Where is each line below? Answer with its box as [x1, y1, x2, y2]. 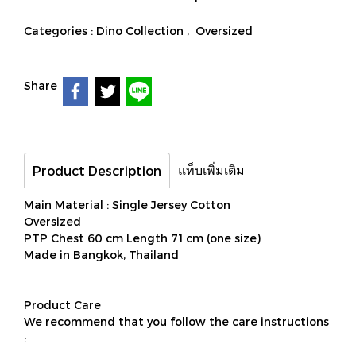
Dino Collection [96, 24, 187, 37]
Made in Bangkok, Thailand [24, 248, 179, 261]
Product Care [24, 298, 101, 311]
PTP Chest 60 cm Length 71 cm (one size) [24, 231, 261, 245]
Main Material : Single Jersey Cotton [24, 198, 234, 211]
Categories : [24, 24, 96, 37]
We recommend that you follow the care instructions [24, 315, 329, 328]
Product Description [33, 163, 161, 178]
